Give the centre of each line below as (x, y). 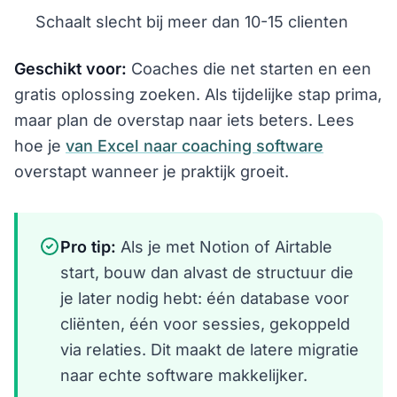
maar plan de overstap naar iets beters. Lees (184, 120)
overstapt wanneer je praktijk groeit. (152, 171)
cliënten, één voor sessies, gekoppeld (205, 323)
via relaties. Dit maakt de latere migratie (210, 349)
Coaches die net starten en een (249, 68)
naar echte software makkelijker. (184, 375)
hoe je (40, 145)
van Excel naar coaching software (195, 145)
